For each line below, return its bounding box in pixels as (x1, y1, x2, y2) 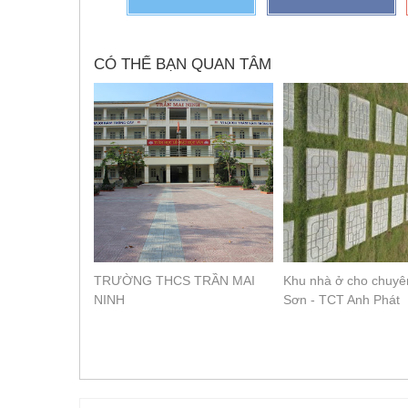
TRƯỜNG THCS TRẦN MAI (94, 273, 255, 289)
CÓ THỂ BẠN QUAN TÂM (94, 56, 271, 74)
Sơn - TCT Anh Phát (282, 292, 400, 308)
